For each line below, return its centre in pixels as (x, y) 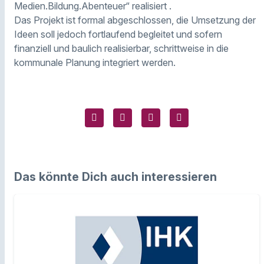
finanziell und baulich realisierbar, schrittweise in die (121, 49)
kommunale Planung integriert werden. (95, 63)
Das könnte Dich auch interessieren (115, 177)
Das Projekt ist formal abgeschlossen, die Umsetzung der (135, 20)
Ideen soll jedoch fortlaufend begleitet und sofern (118, 34)
